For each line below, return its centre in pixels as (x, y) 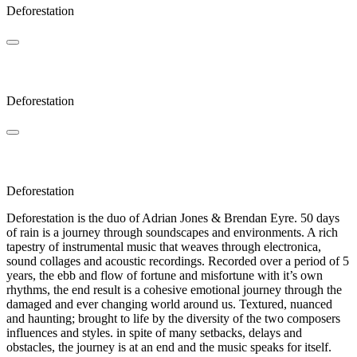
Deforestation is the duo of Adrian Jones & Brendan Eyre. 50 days (173, 218)
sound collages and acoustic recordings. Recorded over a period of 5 (178, 261)
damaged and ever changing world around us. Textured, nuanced (169, 304)
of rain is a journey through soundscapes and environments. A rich (172, 232)
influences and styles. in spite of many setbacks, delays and (154, 332)
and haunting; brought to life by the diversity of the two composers (173, 318)
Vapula (26, 159)
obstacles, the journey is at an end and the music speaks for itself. (169, 347)
